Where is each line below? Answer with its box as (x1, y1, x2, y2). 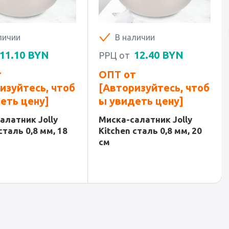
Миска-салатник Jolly (99, 114, 192, 124)
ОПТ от (99, 68, 136, 80)
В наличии (115, 33, 155, 42)
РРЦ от (99, 50, 132, 60)
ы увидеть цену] (99, 95, 184, 107)
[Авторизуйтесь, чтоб (99, 82, 210, 94)
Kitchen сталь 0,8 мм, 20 (99, 126, 202, 135)
